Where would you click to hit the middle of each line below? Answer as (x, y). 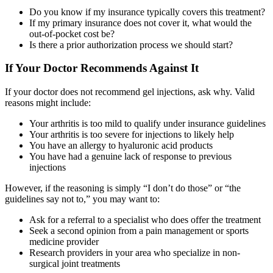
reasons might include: (48, 102)
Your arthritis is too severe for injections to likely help (132, 134)
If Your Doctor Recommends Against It (102, 68)
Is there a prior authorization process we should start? (131, 44)
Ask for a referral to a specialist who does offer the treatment (145, 219)
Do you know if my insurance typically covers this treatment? (147, 12)
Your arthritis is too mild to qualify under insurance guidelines (147, 123)
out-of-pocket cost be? (72, 34)
